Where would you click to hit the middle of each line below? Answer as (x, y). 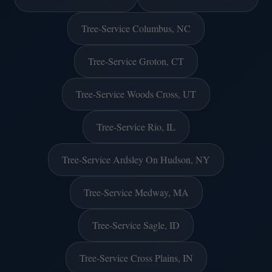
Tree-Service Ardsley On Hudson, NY (136, 159)
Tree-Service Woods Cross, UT (136, 93)
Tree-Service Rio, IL (136, 126)
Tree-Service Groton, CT (136, 61)
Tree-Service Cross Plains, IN (136, 257)
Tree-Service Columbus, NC (136, 28)
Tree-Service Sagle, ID (136, 225)
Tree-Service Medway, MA (136, 192)
